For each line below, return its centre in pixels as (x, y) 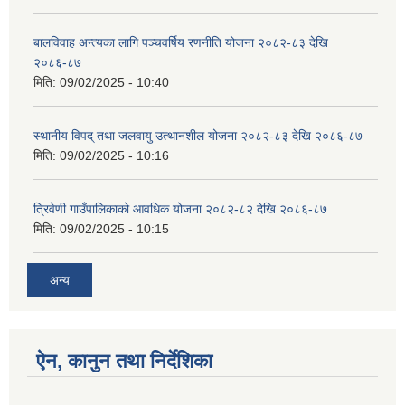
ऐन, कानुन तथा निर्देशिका (124, 361)
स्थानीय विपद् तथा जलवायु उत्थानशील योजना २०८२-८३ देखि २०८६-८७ (198, 136)
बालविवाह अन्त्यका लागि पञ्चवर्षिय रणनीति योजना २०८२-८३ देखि (181, 43)
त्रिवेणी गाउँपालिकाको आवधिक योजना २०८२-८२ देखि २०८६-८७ (180, 209)
